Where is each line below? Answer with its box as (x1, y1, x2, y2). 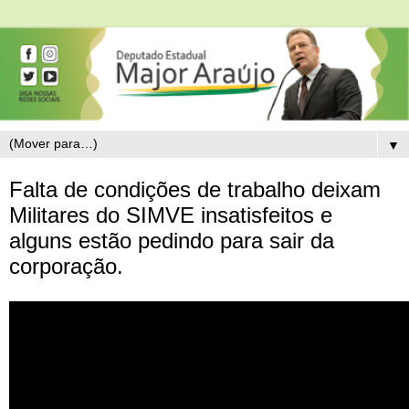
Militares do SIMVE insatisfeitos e (9, 202, 332, 227)
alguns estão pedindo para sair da (9, 227, 334, 253)
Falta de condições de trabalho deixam (9, 176, 381, 202)
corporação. (9, 253, 123, 278)
